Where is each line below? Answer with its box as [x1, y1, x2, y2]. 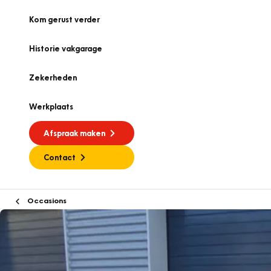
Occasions [25, 195, 67, 205]
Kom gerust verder [29, 15, 100, 24]
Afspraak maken [44, 128, 105, 138]
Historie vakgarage [29, 44, 102, 53]
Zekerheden [29, 73, 77, 82]
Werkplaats [29, 102, 73, 111]
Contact [44, 152, 76, 162]
